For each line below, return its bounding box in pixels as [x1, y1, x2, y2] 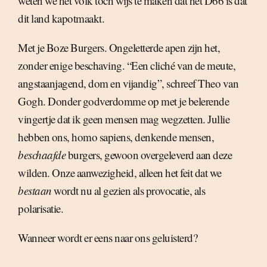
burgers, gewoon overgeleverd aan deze [66, 147, 232, 162]
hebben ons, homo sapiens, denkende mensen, [18, 129, 214, 144]
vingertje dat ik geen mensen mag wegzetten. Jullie [18, 111, 229, 126]
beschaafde [18, 147, 66, 162]
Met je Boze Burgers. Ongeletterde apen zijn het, [18, 40, 220, 55]
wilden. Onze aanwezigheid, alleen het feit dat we [18, 165, 222, 180]
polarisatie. [18, 201, 63, 216]
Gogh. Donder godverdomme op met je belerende [18, 94, 229, 108]
